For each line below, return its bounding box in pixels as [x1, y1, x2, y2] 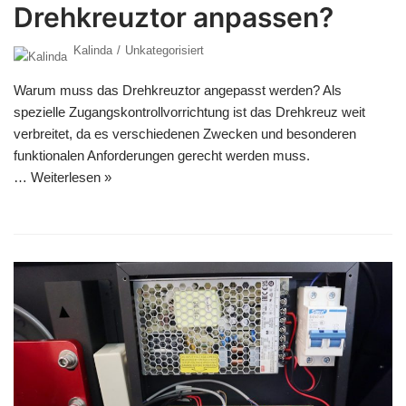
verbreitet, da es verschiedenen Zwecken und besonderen [14, 125, 356, 141]
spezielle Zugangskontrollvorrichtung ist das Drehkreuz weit [14, 103, 365, 120]
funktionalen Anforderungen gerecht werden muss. [14, 147, 310, 163]
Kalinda [73, 43, 112, 57]
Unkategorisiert [125, 43, 204, 57]
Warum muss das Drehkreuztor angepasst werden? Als [14, 82, 342, 98]
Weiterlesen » [31, 169, 111, 185]
